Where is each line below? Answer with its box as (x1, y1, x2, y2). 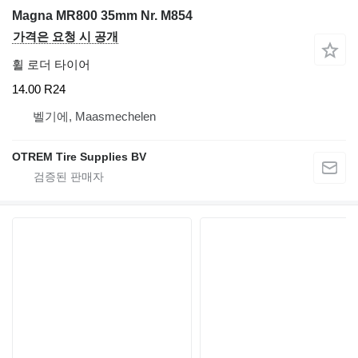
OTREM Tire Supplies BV (12, 150, 146, 164)
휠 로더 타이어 (12, 57, 90, 71)
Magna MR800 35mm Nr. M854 (12, 8, 193, 22)
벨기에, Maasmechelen (33, 109, 156, 124)
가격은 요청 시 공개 (13, 29, 118, 43)
